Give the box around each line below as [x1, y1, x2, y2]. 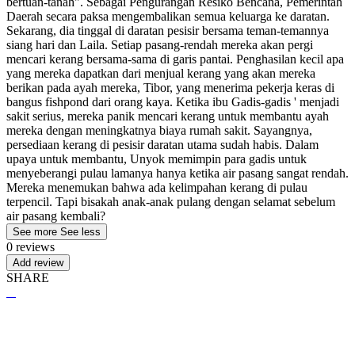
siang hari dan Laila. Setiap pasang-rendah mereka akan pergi [6, 38, 313, 52]
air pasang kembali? [6, 209, 105, 223]
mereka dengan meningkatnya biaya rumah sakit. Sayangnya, [6, 124, 312, 138]
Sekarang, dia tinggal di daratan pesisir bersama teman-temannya [6, 24, 329, 38]
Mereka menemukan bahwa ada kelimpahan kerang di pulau [6, 181, 307, 195]
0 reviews [6, 240, 55, 254]
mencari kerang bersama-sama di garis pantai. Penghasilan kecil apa [6, 52, 344, 67]
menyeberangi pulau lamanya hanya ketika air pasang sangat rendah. [6, 166, 349, 181]
